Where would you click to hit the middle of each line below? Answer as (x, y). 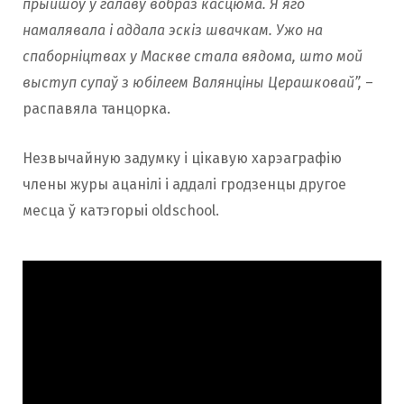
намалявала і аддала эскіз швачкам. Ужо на (173, 30)
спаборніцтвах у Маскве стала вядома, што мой (193, 56)
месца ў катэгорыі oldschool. (121, 210)
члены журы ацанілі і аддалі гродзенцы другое (184, 184)
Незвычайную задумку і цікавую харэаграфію (182, 158)
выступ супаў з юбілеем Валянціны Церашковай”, (192, 82)
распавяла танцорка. (96, 108)
